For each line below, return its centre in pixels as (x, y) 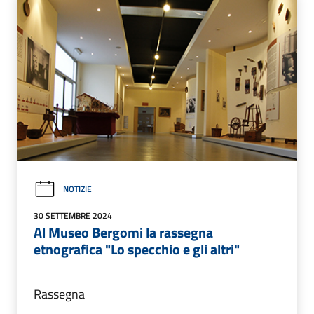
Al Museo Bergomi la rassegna (123, 232)
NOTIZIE (77, 189)
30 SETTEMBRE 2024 (73, 215)
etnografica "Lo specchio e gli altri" (137, 249)
